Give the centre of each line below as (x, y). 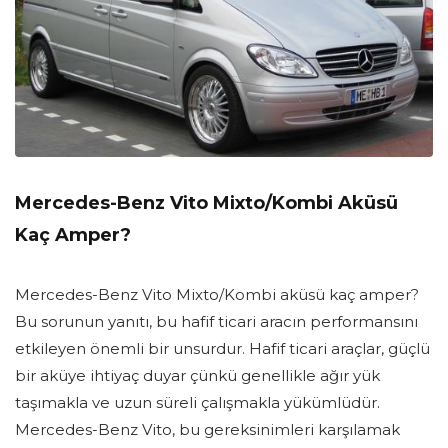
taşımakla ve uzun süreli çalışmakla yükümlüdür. (197, 403)
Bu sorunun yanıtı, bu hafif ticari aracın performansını (216, 322)
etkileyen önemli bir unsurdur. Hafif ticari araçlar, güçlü (222, 349)
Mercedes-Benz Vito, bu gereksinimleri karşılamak (207, 430)
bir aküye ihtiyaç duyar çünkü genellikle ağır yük (197, 376)
